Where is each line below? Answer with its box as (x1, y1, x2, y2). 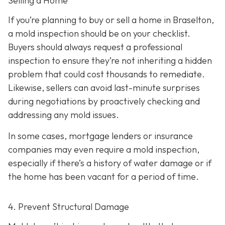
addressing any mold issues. (8, 109, 119, 121)
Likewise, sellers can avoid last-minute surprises (8, 82, 200, 94)
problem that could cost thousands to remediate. (8, 68, 205, 80)
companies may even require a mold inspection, (8, 143, 199, 155)
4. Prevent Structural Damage (8, 200, 129, 212)
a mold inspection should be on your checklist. (8, 28, 190, 40)
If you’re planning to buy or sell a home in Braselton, (8, 14, 214, 26)
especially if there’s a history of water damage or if (8, 157, 211, 169)
